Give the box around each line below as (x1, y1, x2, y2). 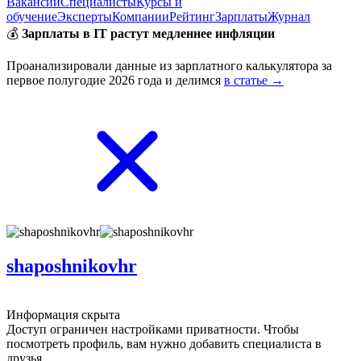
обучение (6, 10, 57, 23)
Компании (112, 10, 169, 23)
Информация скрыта (6, 307, 120, 322)
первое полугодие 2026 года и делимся (6, 73, 224, 87)
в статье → (224, 73, 284, 87)
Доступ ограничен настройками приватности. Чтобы (6, 322, 299, 336)
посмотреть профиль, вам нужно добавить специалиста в (6, 336, 322, 351)
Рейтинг (169, 10, 215, 23)
